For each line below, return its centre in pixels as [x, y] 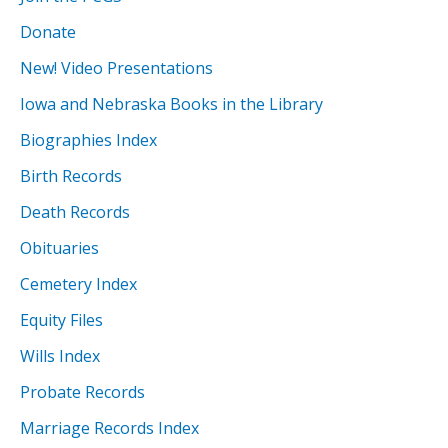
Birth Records [71, 175]
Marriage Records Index [109, 427]
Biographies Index [88, 139]
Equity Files [61, 319]
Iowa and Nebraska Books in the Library [171, 103]
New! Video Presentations [116, 67]
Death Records [75, 211]
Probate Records [82, 391]
